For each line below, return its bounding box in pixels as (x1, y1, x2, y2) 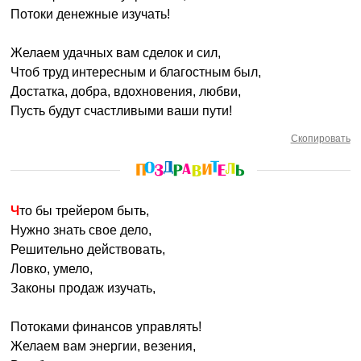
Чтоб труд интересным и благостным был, (10, 65, 262, 79)
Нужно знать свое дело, (10, 223, 152, 237)
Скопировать (290, 133, 351, 144)
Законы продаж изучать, (10, 281, 156, 295)
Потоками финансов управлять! (10, 320, 202, 334)
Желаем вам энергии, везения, (10, 339, 197, 353)
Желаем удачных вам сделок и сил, (10, 46, 222, 60)
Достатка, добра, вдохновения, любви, (10, 85, 242, 98)
